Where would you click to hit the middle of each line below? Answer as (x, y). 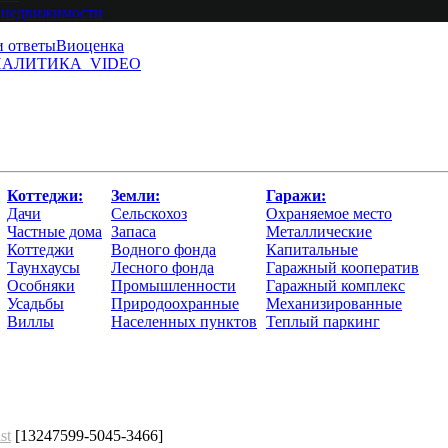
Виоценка (90, 45)
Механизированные (334, 303)
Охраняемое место (329, 213)
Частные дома (54, 231)
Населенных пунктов (184, 321)
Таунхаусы (43, 267)
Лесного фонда (162, 267)
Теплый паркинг (323, 321)
